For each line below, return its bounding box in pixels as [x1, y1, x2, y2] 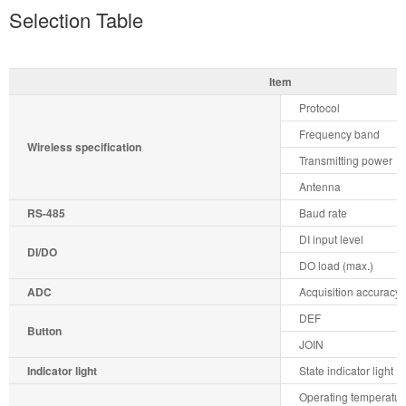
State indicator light [299, 362, 393, 378]
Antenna [299, 178, 341, 194]
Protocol [299, 99, 340, 115]
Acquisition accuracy [299, 283, 401, 299]
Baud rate [299, 204, 347, 220]
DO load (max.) [299, 256, 373, 273]
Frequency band [299, 125, 380, 141]
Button [27, 322, 64, 339]
